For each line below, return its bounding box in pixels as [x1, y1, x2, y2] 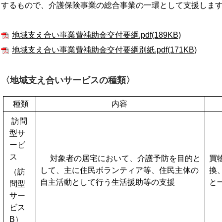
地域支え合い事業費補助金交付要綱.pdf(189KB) [12, 31, 181, 39]
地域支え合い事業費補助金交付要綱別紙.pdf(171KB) [12, 46, 197, 54]
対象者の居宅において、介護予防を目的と [40, 154, 201, 163]
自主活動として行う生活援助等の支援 [40, 178, 175, 186]
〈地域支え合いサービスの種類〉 [1, 75, 135, 85]
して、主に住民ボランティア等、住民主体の [40, 166, 199, 174]
